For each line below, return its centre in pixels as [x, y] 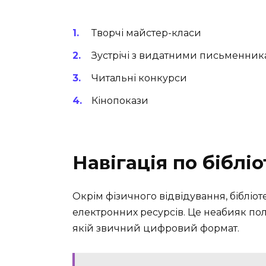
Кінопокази [120, 101]
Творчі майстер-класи [146, 33]
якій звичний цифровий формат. [156, 229]
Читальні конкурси [139, 78]
